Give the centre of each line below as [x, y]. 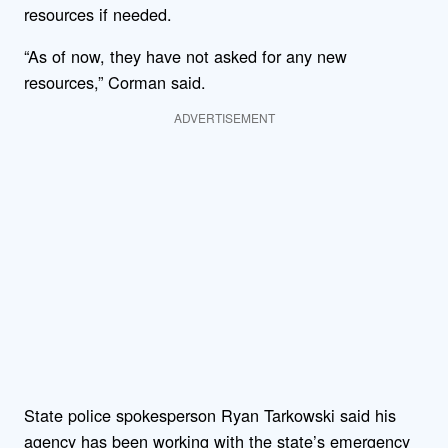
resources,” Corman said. [115, 82]
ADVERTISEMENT [224, 117]
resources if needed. [98, 14]
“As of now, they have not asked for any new [185, 56]
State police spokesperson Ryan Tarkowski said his [210, 414]
